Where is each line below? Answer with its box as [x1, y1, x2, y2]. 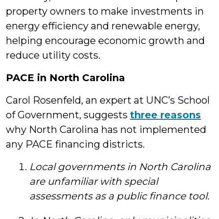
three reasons [130, 109, 201, 121]
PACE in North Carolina [6, 72, 125, 84]
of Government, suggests [6, 109, 130, 121]
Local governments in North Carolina [29, 161, 211, 173]
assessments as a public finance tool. [29, 190, 209, 202]
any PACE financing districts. [6, 138, 145, 151]
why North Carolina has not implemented [6, 124, 206, 136]
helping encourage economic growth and [6, 35, 205, 47]
